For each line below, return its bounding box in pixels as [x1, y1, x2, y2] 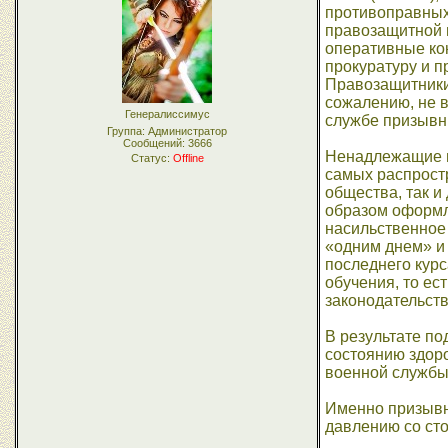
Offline [172, 152, 204, 164]
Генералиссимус [124, 108, 210, 120]
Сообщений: [122, 137, 188, 149]
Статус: [130, 152, 173, 164]
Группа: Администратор [107, 125, 227, 137]
